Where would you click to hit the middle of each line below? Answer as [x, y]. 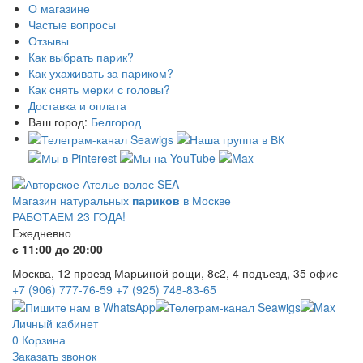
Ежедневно [42, 232]
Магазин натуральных [72, 200]
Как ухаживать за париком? [101, 73]
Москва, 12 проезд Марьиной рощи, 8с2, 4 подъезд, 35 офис [175, 273]
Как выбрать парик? [81, 57]
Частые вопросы [72, 24]
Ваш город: [60, 122]
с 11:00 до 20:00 [58, 248]
